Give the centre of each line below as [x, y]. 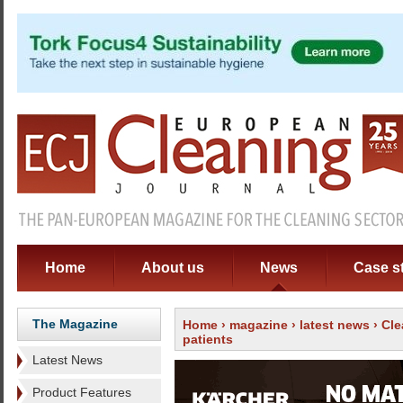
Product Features [82, 392]
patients [208, 339]
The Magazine [75, 324]
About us [173, 268]
